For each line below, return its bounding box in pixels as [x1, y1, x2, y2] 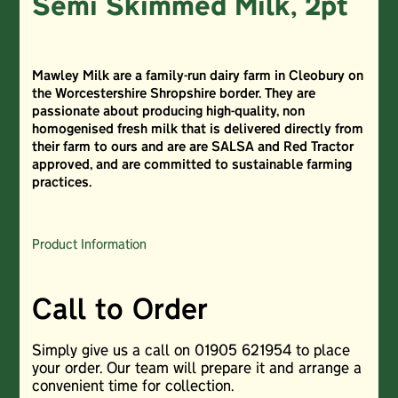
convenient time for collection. [31, 380, 234, 395]
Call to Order [31, 298, 208, 326]
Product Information [31, 239, 147, 252]
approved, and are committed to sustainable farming [31, 159, 352, 172]
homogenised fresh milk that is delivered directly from [31, 123, 363, 137]
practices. [31, 177, 92, 190]
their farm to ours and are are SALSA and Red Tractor [31, 141, 354, 155]
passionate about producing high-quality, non [31, 106, 305, 119]
